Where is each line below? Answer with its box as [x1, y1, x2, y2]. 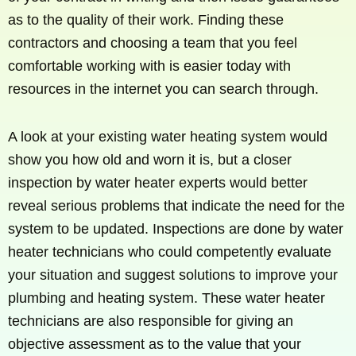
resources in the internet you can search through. [8, 80, 319, 97]
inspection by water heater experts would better [8, 175, 308, 192]
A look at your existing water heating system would [8, 129, 327, 145]
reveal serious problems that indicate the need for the [8, 198, 345, 215]
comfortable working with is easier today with [8, 57, 291, 74]
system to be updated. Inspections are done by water [8, 221, 343, 238]
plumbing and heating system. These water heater [8, 290, 325, 307]
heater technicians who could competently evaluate [8, 244, 331, 261]
